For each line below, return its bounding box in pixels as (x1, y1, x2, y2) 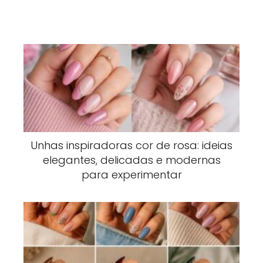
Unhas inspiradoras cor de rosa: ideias (31, 137, 232, 153)
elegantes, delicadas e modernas (42, 152, 221, 167)
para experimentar (81, 167, 182, 182)
